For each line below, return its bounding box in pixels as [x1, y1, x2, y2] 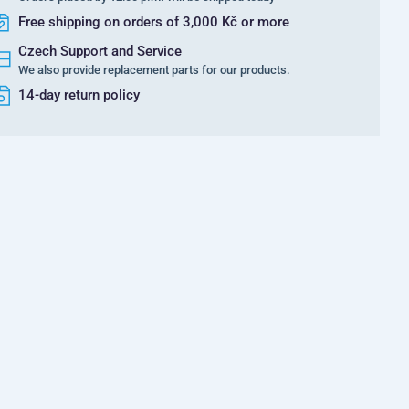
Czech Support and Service [18, 43, 182, 59]
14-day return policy [18, 87, 140, 103]
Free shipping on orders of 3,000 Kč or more [18, 14, 289, 30]
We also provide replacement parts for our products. [18, 63, 290, 77]
